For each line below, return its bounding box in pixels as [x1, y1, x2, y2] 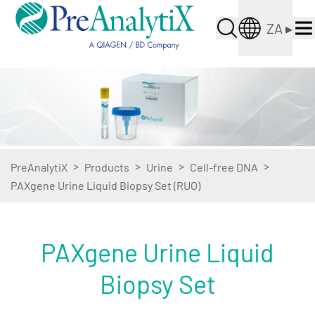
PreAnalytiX [11, 160, 67, 174]
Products [84, 160, 129, 174]
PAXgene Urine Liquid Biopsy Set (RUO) [11, 179, 200, 192]
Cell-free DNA [190, 160, 258, 174]
